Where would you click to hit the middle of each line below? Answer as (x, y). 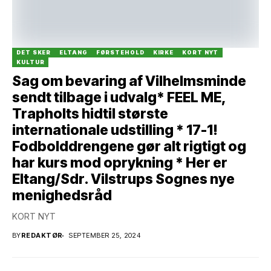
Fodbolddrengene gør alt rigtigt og (129, 147)
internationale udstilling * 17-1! (115, 130)
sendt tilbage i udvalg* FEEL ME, (119, 98)
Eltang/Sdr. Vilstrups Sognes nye (123, 179)
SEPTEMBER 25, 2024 (105, 236)
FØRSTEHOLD (120, 53)
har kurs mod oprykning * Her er (120, 163)
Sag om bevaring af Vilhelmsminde (129, 81)
